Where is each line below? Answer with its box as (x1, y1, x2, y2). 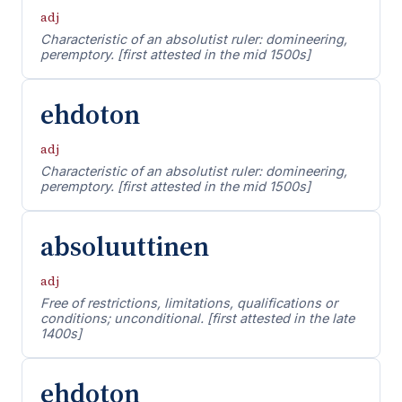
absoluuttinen (40, 228, 209, 265)
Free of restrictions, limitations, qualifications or (40, 295, 337, 310)
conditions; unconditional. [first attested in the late (40, 310, 354, 326)
